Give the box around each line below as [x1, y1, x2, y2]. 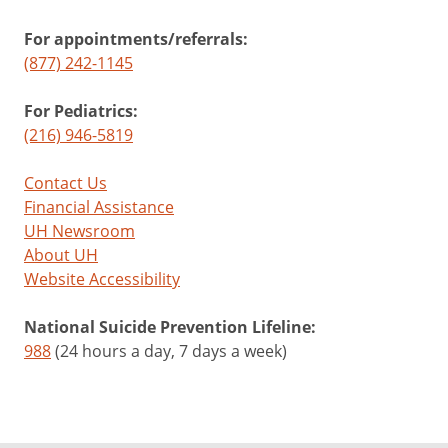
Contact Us [24, 171, 107, 194]
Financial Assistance [24, 195, 174, 218]
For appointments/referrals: [24, 27, 248, 50]
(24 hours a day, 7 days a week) [51, 339, 287, 362]
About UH [24, 243, 98, 266]
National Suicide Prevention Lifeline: [24, 315, 316, 338]
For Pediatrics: [24, 99, 138, 122]
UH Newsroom [24, 219, 135, 242]
